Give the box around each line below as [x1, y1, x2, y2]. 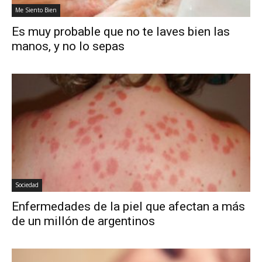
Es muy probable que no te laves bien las [12, 25, 230, 39]
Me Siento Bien [15, 6, 57, 15]
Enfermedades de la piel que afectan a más [12, 199, 245, 213]
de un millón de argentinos [12, 213, 155, 228]
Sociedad [15, 180, 39, 189]
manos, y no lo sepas [12, 39, 125, 54]
